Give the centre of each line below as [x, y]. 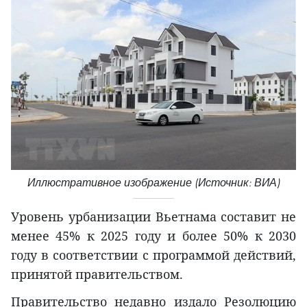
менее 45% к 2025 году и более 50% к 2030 [153, 236]
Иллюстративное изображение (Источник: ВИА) [153, 183]
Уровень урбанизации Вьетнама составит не [153, 217]
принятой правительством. [97, 274]
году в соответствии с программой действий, [153, 255]
